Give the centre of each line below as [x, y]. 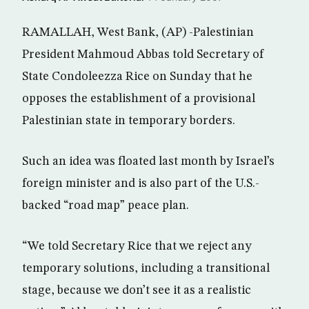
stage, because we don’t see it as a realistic [137, 290]
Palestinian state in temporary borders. [129, 121]
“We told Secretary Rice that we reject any [137, 246]
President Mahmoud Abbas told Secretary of [143, 54]
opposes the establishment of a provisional [139, 99]
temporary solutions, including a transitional [146, 268]
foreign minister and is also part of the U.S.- [141, 183]
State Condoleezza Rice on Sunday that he [137, 77]
